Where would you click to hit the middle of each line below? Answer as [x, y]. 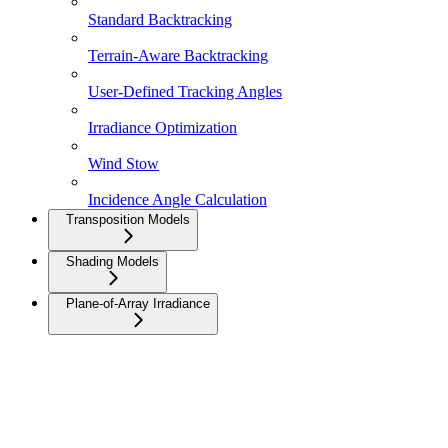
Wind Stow [123, 164]
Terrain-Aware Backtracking [178, 56]
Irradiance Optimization [162, 128]
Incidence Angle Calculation [177, 200]
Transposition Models [128, 220]
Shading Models [112, 262]
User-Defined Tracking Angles [185, 92]
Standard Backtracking [160, 20]
